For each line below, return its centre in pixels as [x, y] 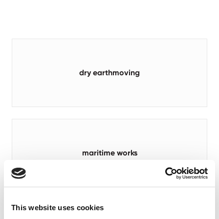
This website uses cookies [58, 208]
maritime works [109, 153]
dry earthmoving [109, 73]
